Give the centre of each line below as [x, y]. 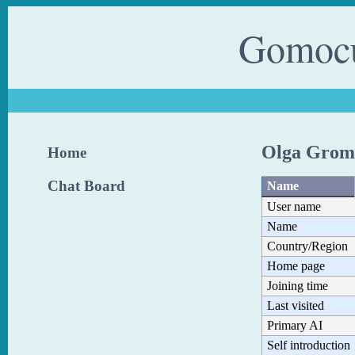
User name [294, 206]
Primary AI [295, 325]
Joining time [298, 285]
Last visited [296, 305]
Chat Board [86, 186]
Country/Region [307, 246]
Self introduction [309, 345]
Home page [296, 265]
